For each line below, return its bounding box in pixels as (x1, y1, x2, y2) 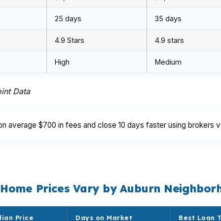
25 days (55, 14, 81, 23)
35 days (155, 14, 182, 23)
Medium (155, 58, 182, 66)
